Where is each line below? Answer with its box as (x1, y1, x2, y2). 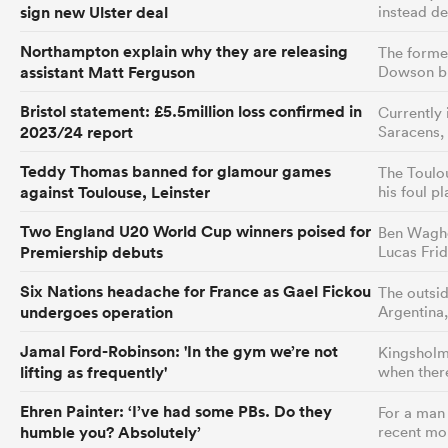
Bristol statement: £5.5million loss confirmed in (20, 100, 362, 122)
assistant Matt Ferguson (20, 61, 195, 83)
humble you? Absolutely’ (20, 421, 201, 443)
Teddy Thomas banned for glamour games (20, 160, 331, 182)
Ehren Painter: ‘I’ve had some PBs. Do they (20, 400, 332, 422)
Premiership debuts (20, 241, 163, 263)
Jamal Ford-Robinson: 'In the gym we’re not (20, 340, 338, 362)
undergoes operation (20, 301, 173, 323)
